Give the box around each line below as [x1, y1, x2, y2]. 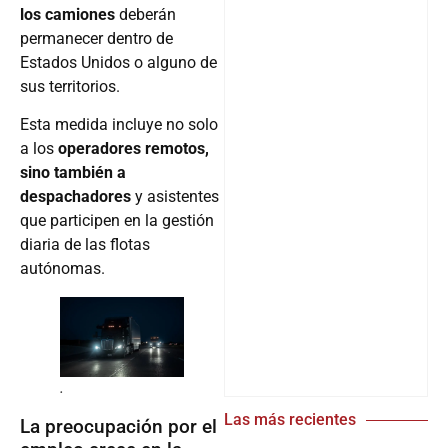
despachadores [20, 186, 135, 206]
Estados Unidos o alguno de [20, 52, 217, 72]
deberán [119, 4, 176, 24]
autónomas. [20, 258, 105, 278]
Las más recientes [224, 410, 356, 430]
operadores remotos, [58, 138, 209, 158]
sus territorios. [20, 76, 120, 96]
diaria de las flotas [20, 234, 150, 254]
